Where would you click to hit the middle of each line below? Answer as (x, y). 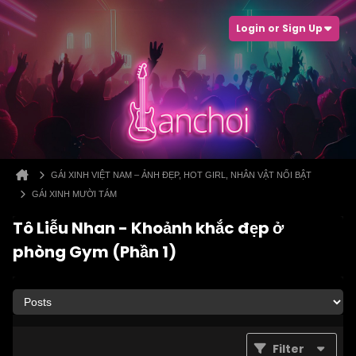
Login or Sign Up (279, 28)
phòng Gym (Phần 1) (95, 252)
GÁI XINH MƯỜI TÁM (74, 194)
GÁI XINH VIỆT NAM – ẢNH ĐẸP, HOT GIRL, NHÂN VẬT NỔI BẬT (181, 175)
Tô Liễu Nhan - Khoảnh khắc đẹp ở (148, 228)
